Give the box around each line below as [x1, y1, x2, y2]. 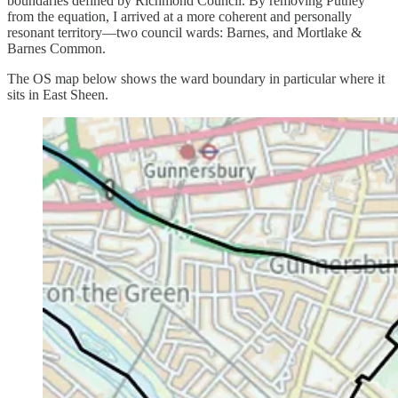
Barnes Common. [7, 41, 106, 57]
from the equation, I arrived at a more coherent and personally [7, 9, 352, 25]
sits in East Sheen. [7, 87, 108, 103]
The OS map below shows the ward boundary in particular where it [7, 71, 385, 87]
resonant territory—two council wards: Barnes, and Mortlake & [7, 25, 362, 41]
